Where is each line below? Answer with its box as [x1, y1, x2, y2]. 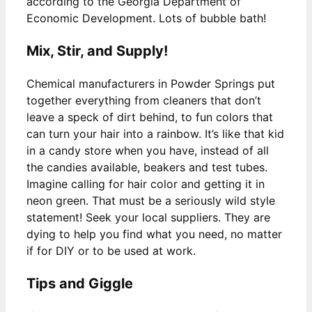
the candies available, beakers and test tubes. [26, 159, 267, 174]
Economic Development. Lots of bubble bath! [26, 10, 266, 25]
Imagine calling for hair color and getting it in [26, 176, 265, 191]
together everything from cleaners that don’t [26, 93, 261, 107]
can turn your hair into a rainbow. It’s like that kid [26, 126, 284, 141]
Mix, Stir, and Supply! [26, 42, 168, 59]
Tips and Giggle [26, 274, 133, 292]
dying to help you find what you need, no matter [26, 226, 282, 241]
